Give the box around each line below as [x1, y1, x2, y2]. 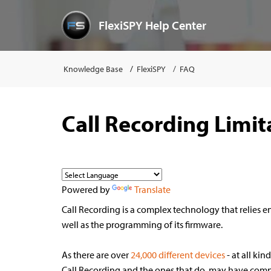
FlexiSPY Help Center [98, 18, 206, 33]
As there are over [62, 249, 131, 261]
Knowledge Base [64, 64, 123, 74]
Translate [134, 183, 171, 195]
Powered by [62, 183, 112, 195]
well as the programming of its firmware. [62, 218, 224, 230]
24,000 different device [131, 249, 221, 261]
